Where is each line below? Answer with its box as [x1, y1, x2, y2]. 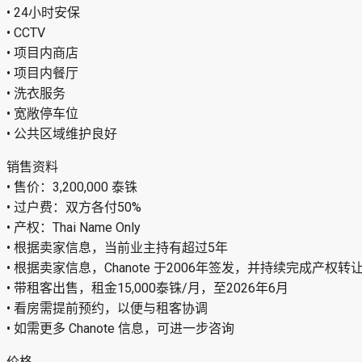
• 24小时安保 [6, 5, 80, 21]
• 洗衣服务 [6, 86, 65, 102]
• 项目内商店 [6, 45, 78, 61]
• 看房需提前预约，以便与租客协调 [6, 301, 208, 317]
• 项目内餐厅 [6, 65, 78, 82]
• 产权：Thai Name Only [6, 220, 141, 236]
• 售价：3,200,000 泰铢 [6, 179, 137, 196]
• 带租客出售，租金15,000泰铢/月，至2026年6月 [6, 280, 288, 297]
